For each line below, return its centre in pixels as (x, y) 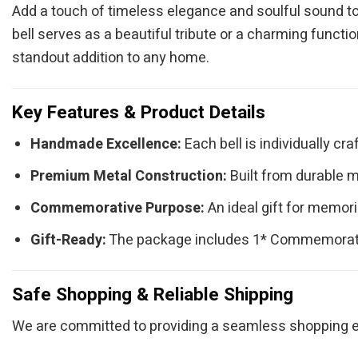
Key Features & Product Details (139, 113)
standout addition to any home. (111, 58)
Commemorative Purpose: (118, 209)
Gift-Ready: (69, 240)
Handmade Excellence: (106, 145)
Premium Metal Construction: (129, 177)
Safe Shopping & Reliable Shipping (153, 295)
